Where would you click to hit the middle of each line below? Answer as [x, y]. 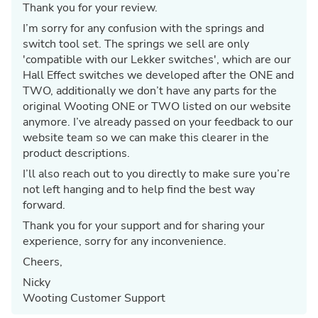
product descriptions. [76, 153]
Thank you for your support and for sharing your [144, 225]
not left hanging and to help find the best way [139, 189]
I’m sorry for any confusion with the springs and [143, 28]
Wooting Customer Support [94, 298]
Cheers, [43, 262]
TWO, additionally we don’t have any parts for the [150, 91]
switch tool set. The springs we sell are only [136, 44]
